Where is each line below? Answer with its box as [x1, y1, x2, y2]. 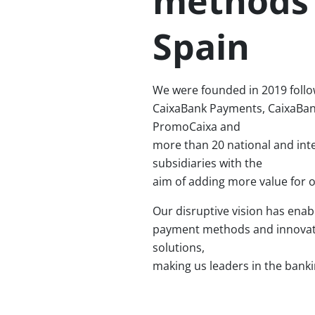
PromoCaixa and [153, 119, 240, 134]
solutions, [153, 240, 205, 255]
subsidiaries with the [153, 155, 262, 171]
